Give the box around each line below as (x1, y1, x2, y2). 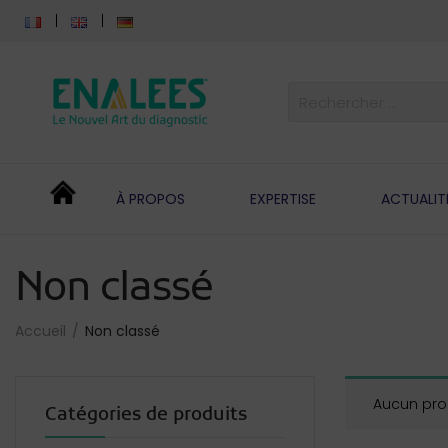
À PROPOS (115, 188, 185, 209)
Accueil (15, 320, 66, 341)
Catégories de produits (45, 403, 247, 427)
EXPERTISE (249, 188, 316, 209)
